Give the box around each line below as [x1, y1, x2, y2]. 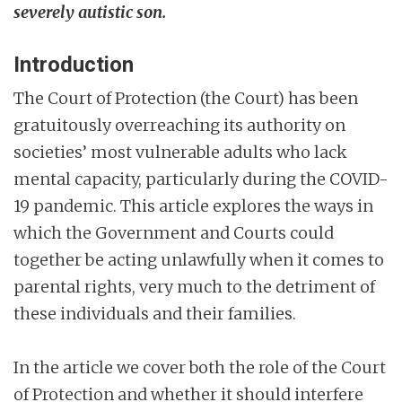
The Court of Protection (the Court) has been [13, 87, 358, 109]
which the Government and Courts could [13, 222, 334, 243]
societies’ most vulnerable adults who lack [13, 141, 347, 162]
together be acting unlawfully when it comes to [13, 249, 384, 270]
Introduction [13, 51, 134, 77]
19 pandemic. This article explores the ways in [13, 195, 373, 216]
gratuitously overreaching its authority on [13, 114, 345, 135]
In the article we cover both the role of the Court [13, 356, 386, 378]
